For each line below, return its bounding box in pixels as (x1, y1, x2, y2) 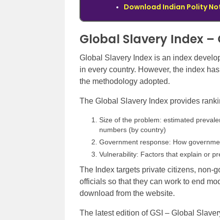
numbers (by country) (99, 126, 166, 134)
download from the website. (80, 189, 175, 197)
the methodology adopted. (80, 77, 170, 85)
